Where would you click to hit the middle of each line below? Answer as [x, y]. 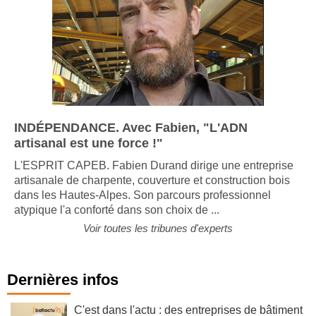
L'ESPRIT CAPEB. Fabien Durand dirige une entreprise [154, 176]
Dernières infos [63, 290]
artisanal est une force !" [89, 153]
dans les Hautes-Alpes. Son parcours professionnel [142, 205]
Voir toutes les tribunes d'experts [158, 238]
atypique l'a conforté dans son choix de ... [117, 220]
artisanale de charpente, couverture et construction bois [152, 190]
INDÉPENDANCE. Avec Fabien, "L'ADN [131, 138]
